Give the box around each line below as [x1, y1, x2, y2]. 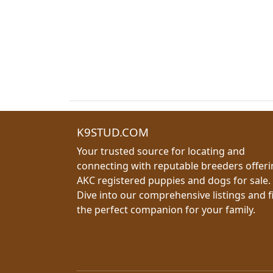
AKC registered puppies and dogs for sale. [77, 173, 271, 187]
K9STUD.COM [77, 124, 149, 140]
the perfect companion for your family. [77, 202, 255, 216]
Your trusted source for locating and [77, 144, 245, 158]
